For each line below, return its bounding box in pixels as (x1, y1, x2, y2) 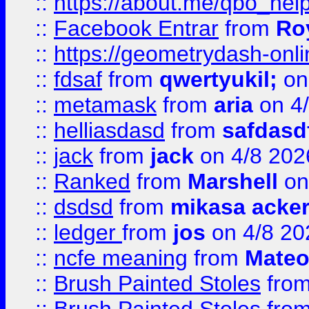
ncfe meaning (54, 246, 188, 270)
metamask (54, 92, 157, 117)
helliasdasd (54, 118, 165, 143)
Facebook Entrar (54, 16, 219, 41)
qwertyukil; (159, 67, 277, 92)
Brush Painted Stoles (54, 271, 261, 296)
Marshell (188, 169, 278, 194)
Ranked (54, 169, 130, 194)
